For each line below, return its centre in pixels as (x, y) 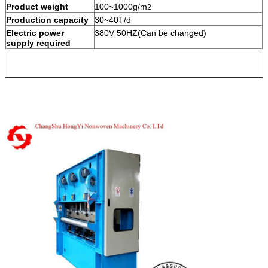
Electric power (35, 33)
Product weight (37, 6)
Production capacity (47, 19)
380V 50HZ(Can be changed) (150, 33)
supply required (38, 43)
